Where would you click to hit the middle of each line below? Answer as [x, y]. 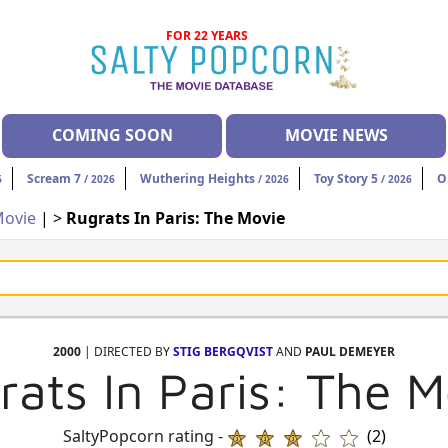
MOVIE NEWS [336, 135]
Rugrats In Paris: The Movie [175, 218]
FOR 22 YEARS [207, 35]
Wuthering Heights [197, 179]
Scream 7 [54, 179]
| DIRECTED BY [127, 352]
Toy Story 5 [346, 179]
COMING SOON [112, 135]
